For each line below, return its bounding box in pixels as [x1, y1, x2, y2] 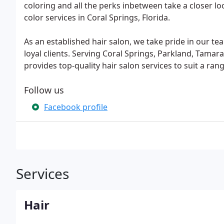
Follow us [24, 84, 64, 96]
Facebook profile [44, 101, 107, 112]
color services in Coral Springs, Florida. [24, 12, 170, 23]
